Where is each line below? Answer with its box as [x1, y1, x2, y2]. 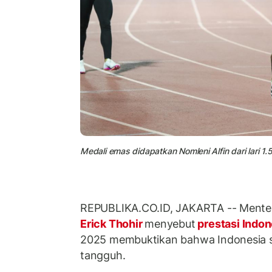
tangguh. [80, 249, 126, 262]
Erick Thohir [80, 217, 145, 231]
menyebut [144, 217, 195, 231]
